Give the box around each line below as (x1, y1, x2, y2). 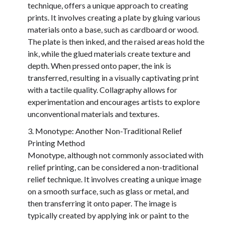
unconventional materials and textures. (28, 109, 159, 119)
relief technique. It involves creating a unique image (28, 174, 201, 184)
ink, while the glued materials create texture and (28, 49, 190, 59)
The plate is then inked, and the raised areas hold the (28, 37, 204, 47)
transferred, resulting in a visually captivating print (28, 73, 199, 83)
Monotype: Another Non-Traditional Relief (35, 126, 182, 136)
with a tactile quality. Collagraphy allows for (28, 85, 177, 95)
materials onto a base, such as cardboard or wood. (28, 25, 198, 35)
